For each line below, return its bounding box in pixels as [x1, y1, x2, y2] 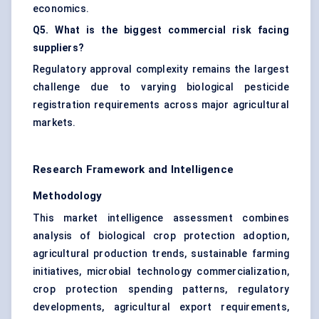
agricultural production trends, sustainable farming [33, 248, 289, 260]
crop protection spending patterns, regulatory [33, 283, 289, 296]
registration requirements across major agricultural [33, 99, 289, 111]
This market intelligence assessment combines [33, 212, 289, 224]
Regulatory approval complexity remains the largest [33, 63, 289, 75]
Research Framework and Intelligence [33, 163, 234, 177]
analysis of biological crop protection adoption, [33, 230, 289, 242]
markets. [33, 117, 76, 129]
